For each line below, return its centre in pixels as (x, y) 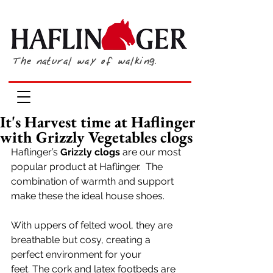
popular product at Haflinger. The (88, 167)
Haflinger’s (36, 152)
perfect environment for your (77, 254)
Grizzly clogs (90, 152)
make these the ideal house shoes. (89, 196)
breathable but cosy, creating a (82, 240)
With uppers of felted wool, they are (93, 225)
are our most (152, 152)
